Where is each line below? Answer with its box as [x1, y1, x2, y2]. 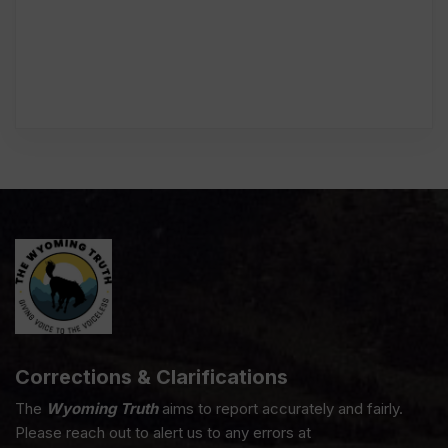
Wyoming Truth [46, 398, 158, 418]
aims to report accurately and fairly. [158, 398, 403, 418]
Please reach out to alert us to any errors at [15, 422, 311, 442]
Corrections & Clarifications [15, 364, 288, 389]
